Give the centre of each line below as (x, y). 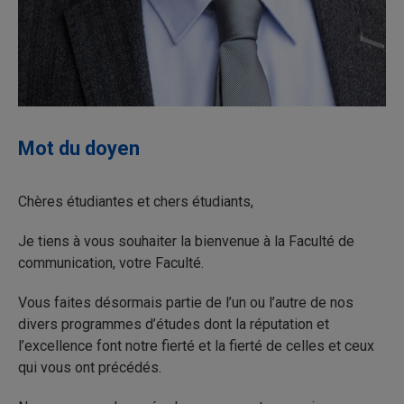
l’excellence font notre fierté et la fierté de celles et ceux (196, 345)
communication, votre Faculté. (113, 262)
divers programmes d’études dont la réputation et (174, 324)
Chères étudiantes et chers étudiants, (136, 201)
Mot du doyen (79, 148)
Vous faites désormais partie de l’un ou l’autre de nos (186, 302)
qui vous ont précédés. (90, 367)
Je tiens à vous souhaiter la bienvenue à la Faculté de (186, 241)
